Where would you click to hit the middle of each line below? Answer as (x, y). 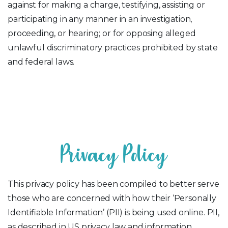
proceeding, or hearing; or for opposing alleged (102, 33)
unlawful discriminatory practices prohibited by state (113, 48)
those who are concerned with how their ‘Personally (112, 198)
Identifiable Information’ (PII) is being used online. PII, (113, 212)
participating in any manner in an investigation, (100, 19)
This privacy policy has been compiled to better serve (113, 184)
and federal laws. (41, 62)
